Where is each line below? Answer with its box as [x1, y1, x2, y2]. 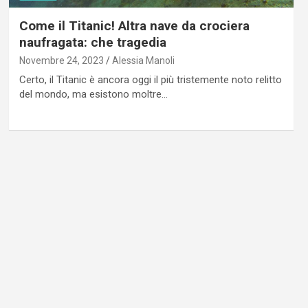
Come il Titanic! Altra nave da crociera [19, 17, 250, 34]
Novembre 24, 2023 [19, 54, 104, 66]
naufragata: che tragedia [19, 34, 166, 50]
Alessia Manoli [111, 54, 175, 66]
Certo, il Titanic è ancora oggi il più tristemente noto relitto [19, 73, 282, 86]
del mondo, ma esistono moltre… [19, 87, 168, 100]
